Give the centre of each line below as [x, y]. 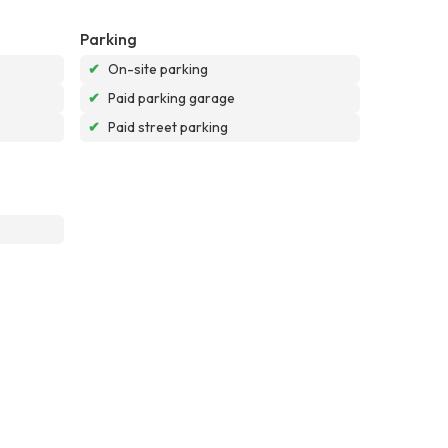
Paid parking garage [171, 97]
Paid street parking [168, 126]
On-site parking [158, 68]
